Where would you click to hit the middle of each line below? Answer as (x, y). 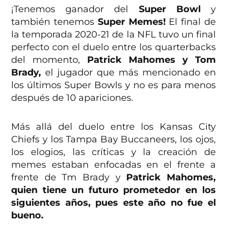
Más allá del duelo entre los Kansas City (113, 127)
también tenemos (54, 22)
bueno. (28, 216)
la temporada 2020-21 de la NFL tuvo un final (113, 35)
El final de (191, 22)
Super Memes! (131, 22)
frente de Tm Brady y (69, 178)
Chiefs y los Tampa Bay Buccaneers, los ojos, (113, 140)
